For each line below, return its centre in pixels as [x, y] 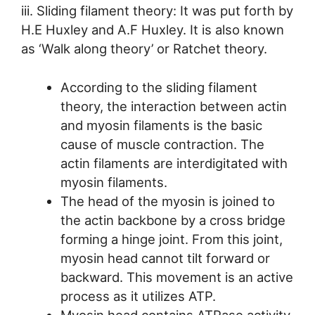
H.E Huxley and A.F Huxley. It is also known [153, 30]
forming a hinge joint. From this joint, [171, 239]
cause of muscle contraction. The [162, 144]
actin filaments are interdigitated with [174, 163]
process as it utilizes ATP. [138, 296]
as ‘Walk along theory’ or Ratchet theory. [144, 49]
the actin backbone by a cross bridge [173, 220]
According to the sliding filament [159, 87]
